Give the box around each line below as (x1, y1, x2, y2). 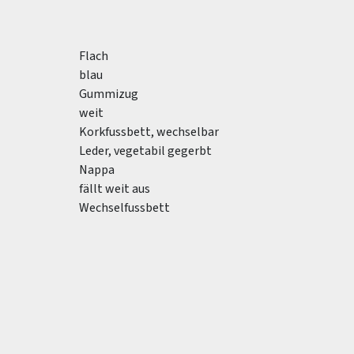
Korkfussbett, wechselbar (79, 123, 219, 141)
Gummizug (79, 85, 138, 103)
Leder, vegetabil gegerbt (79, 142, 212, 160)
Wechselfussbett (79, 199, 170, 217)
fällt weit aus (79, 180, 150, 198)
